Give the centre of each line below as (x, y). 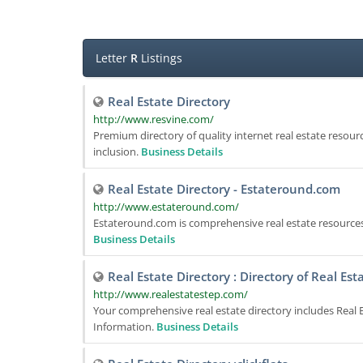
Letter (113, 58)
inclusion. (117, 152)
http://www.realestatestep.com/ (171, 294)
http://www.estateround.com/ (166, 207)
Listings (160, 58)
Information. (125, 327)
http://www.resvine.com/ (154, 119)
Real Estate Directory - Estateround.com (224, 189)
